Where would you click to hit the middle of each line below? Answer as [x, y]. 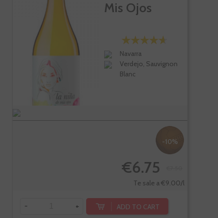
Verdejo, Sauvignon [149, 64]
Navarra [131, 54]
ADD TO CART [138, 207]
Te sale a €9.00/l [159, 183]
